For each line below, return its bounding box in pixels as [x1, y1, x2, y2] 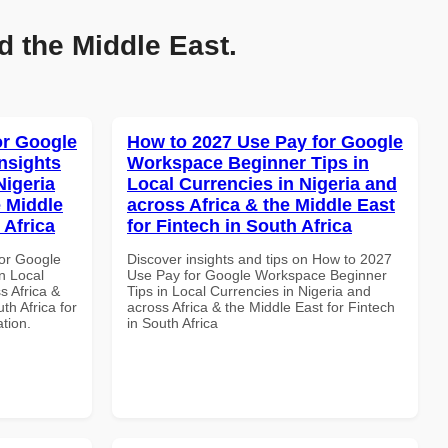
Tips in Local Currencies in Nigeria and [127, 282, 371, 299]
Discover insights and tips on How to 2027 [127, 250, 392, 267]
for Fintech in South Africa [127, 215, 352, 236]
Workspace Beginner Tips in [127, 152, 369, 173]
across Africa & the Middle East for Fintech [127, 298, 395, 315]
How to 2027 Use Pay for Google [127, 131, 403, 152]
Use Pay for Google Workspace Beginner [127, 266, 387, 283]
